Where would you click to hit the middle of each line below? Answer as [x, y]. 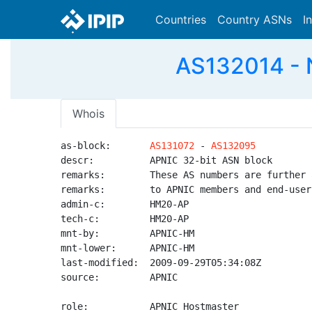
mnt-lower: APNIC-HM [127, 248]
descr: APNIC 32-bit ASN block [166, 160]
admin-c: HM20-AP [125, 204]
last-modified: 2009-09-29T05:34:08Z [161, 263]
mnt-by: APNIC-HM [127, 233]
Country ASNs [255, 19]
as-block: [105, 146]
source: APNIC [119, 277]
